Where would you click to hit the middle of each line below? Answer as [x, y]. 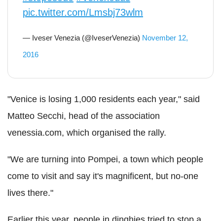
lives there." [30, 193]
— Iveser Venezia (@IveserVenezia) [82, 38]
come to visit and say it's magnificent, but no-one [103, 176]
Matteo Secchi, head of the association [84, 116]
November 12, [165, 38]
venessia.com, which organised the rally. [87, 133]
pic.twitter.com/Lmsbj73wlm [83, 13]
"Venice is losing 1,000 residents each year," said [104, 99]
